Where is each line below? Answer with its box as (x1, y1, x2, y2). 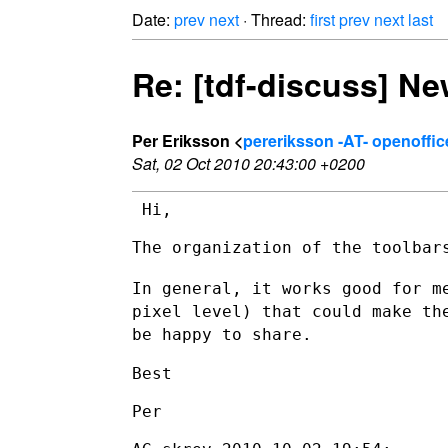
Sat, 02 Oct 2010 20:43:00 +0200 (132, 151, 365, 175)
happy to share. (162, 324, 312, 344)
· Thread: (239, 8, 310, 31)
